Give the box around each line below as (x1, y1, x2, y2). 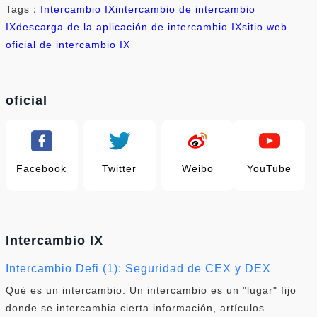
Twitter (102, 162, 137, 174)
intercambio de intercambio (115, 3, 255, 15)
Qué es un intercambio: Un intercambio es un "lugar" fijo (6, 284, 296, 296)
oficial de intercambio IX (6, 38, 130, 50)
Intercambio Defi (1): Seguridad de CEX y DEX (6, 262, 271, 275)
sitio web (242, 21, 287, 33)
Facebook (16, 162, 67, 174)
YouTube (247, 162, 292, 174)
